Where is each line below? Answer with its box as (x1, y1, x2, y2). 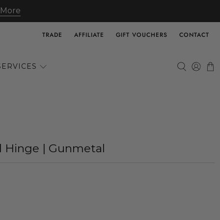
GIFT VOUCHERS (116, 30, 167, 39)
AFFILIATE (74, 30, 104, 39)
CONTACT (179, 30, 209, 39)
